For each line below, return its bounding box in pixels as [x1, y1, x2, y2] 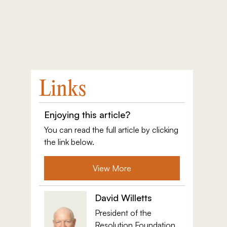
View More [92, 163, 131, 173]
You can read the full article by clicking [44, 125, 178, 135]
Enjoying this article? [44, 109, 130, 120]
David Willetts [94, 192, 152, 203]
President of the [94, 208, 152, 218]
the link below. [44, 137, 94, 147]
